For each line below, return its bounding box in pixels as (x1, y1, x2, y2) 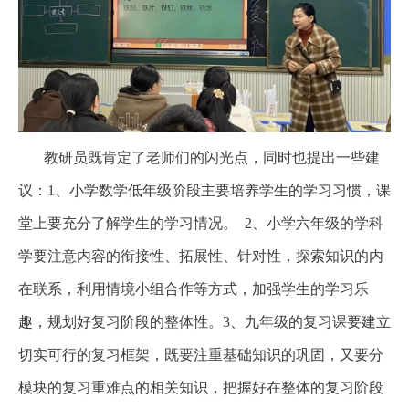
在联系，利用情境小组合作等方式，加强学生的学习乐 (18, 281, 369, 298)
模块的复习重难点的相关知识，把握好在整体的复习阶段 (18, 380, 383, 396)
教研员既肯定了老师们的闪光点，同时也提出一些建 (18, 150, 380, 166)
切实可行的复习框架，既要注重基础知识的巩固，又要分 (18, 347, 383, 363)
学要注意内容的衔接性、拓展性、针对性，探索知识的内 (18, 248, 383, 265)
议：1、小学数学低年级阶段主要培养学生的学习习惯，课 (18, 183, 391, 199)
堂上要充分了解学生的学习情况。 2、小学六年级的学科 (18, 215, 383, 232)
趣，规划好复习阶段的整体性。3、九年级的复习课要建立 (18, 314, 391, 330)
